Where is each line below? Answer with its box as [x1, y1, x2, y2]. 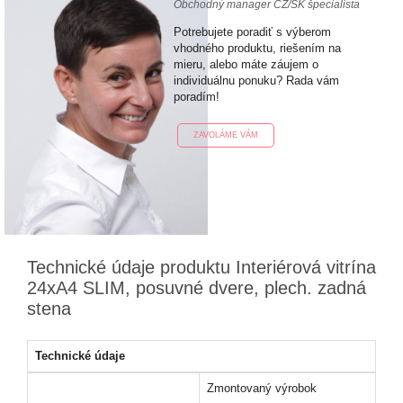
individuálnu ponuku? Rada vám [173, 74, 339, 87]
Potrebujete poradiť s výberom [173, 25, 331, 39]
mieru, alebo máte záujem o [173, 58, 318, 71]
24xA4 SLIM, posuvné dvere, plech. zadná [27, 278, 366, 298]
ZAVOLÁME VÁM [193, 130, 258, 140]
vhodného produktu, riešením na [173, 41, 341, 55]
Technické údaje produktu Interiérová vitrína [27, 257, 376, 277]
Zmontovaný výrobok [207, 381, 317, 395]
